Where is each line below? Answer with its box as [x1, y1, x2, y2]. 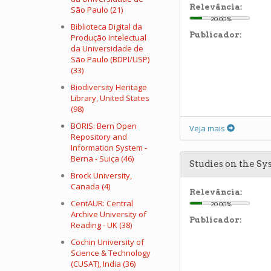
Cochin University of [71, 237, 144, 247]
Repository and [71, 131, 127, 142]
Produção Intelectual [71, 32, 146, 43]
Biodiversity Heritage [71, 82, 147, 93]
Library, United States [71, 93, 149, 103]
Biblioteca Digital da [71, 21, 142, 32]
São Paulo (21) [71, 4, 123, 15]
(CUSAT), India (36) [71, 258, 135, 269]
